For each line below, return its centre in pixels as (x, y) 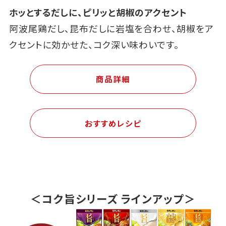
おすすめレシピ (113, 123)
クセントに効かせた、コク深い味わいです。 (94, 44)
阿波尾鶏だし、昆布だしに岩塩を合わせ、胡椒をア (111, 28)
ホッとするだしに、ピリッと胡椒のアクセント (98, 12)
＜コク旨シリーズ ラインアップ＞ (113, 198)
